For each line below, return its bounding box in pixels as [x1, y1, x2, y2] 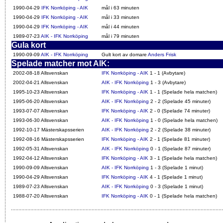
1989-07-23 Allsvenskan [13, 184, 68, 189]
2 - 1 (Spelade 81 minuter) [148, 136, 210, 142]
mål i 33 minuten [102, 14, 139, 20]
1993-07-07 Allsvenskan [13, 108, 68, 113]
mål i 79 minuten [102, 33, 139, 39]
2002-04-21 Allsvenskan [13, 80, 68, 85]
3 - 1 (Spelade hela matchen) [148, 155, 217, 161]
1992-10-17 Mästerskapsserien [13, 127, 84, 132]
